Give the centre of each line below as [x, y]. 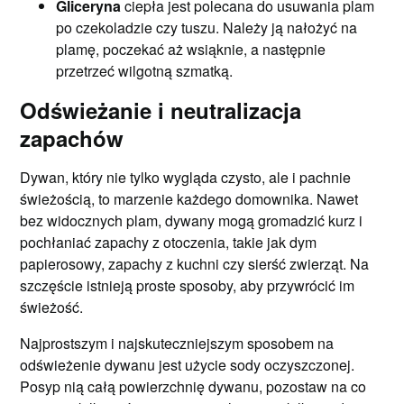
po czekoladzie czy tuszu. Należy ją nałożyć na [207, 28]
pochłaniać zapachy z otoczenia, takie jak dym [169, 242]
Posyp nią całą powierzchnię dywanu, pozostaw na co [193, 386]
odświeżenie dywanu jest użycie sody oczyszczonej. [188, 365]
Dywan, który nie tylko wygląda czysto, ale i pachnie [186, 177]
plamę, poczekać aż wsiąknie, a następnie [191, 49]
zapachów [72, 138]
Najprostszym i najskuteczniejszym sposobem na [177, 343]
